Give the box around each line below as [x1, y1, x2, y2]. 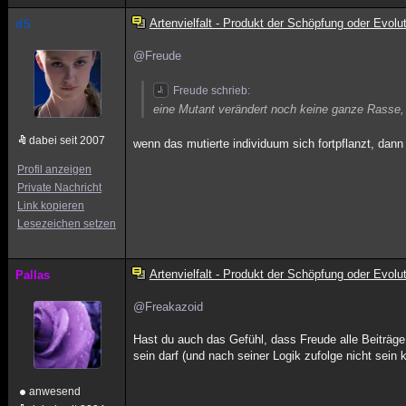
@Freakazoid [133, 300, 204, 314]
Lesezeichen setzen [17, 217, 116, 230]
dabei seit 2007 [29, 134, 105, 147]
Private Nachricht [17, 181, 101, 194]
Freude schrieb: [173, 84, 251, 97]
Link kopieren [17, 199, 84, 212]
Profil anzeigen [17, 163, 92, 176]
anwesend [29, 385, 82, 398]
